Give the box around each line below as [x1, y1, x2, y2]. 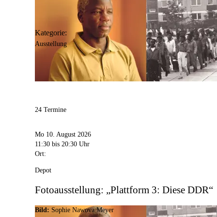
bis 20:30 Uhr [52, 140, 90, 148]
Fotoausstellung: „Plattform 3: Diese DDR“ [35, 184, 213, 196]
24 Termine [35, 106, 66, 114]
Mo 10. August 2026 [35, 130, 91, 138]
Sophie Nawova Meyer [51, 206, 114, 214]
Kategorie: [35, 29, 67, 37]
